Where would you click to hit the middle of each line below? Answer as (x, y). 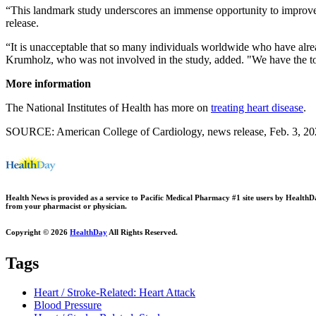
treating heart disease (257, 107)
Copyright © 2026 (38, 232)
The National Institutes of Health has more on (108, 107)
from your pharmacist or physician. (66, 206)
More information (48, 83)
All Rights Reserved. (142, 232)
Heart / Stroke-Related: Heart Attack (115, 293)
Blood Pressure (68, 305)
